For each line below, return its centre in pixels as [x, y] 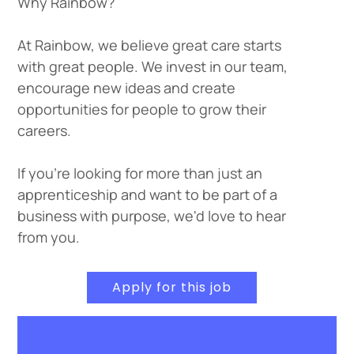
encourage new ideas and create [126, 88]
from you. [48, 237]
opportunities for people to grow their [141, 109]
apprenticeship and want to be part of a [147, 194]
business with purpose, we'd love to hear [151, 216]
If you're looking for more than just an [139, 173]
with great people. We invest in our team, [152, 66]
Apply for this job [171, 287]
